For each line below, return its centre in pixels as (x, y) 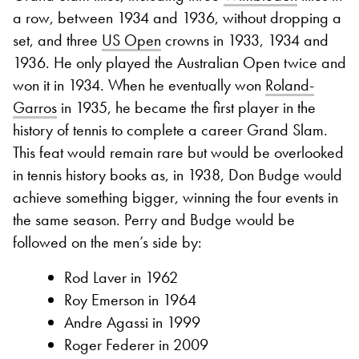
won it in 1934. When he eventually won (139, 85)
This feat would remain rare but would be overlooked (178, 152)
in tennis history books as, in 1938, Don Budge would (177, 174)
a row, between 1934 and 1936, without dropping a (177, 17)
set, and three (57, 40)
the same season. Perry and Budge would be (154, 219)
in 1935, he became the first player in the (186, 107)
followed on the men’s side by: (107, 242)
